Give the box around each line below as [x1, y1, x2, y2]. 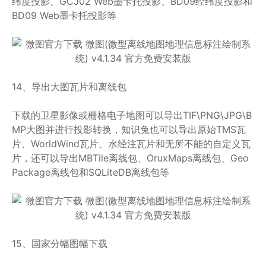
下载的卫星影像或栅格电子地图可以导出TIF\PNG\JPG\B [12, 109, 252, 121]
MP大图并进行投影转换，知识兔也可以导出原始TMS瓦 [12, 123, 246, 135]
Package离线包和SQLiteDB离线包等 [12, 166, 169, 178]
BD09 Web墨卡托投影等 [12, 9, 116, 21]
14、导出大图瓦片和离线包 [12, 81, 126, 93]
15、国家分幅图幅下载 [12, 237, 107, 249]
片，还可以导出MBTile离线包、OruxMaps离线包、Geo [12, 152, 249, 164]
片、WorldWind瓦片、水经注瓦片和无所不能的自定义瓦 [12, 138, 251, 150]
